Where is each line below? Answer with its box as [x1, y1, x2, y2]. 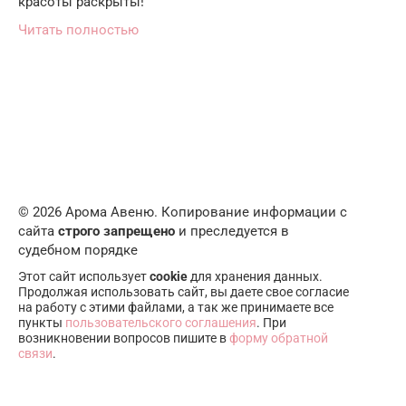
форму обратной [229, 330, 328, 345]
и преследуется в [175, 222, 289, 239]
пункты [18, 314, 65, 330]
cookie [150, 268, 188, 284]
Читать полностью [18, 21, 139, 38]
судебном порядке [18, 241, 138, 258]
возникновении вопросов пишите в [18, 330, 229, 345]
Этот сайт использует [18, 268, 150, 284]
